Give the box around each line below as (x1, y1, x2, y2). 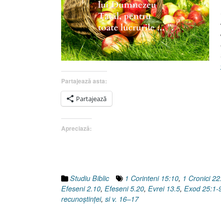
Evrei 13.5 (148, 183, 180, 193)
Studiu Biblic (70, 173, 109, 183)
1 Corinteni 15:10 (125, 173, 179, 183)
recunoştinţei (61, 193, 101, 204)
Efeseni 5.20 (105, 183, 144, 193)
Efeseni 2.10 (61, 183, 101, 193)
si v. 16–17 (105, 193, 139, 204)
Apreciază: (61, 123, 92, 133)
